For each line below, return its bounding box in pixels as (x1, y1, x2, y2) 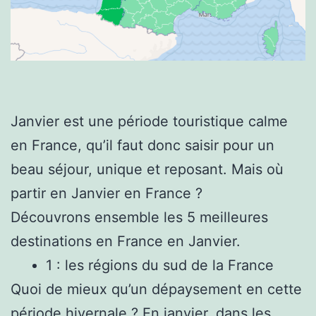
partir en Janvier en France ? (11, 184, 207, 202)
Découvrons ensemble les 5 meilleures (11, 208, 268, 226)
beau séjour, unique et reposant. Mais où (11, 160, 284, 178)
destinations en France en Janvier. (11, 232, 245, 250)
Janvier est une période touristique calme (11, 112, 288, 130)
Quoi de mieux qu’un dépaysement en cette (11, 280, 302, 298)
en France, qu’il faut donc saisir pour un (11, 136, 274, 154)
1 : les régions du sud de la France (46, 256, 278, 274)
